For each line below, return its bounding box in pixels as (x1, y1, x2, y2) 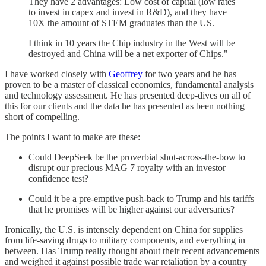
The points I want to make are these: (5, 131, 140, 142)
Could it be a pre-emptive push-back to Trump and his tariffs (28, 193, 254, 204)
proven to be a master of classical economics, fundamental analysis (5, 79, 254, 90)
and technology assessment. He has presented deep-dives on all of (5, 90, 251, 100)
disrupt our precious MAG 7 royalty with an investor (28, 162, 226, 173)
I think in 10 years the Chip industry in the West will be (28, 37, 235, 48)
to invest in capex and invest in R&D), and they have (28, 7, 227, 17)
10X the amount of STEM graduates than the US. (28, 17, 214, 28)
